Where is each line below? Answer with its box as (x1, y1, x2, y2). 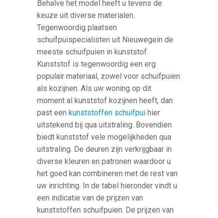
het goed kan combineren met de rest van (37, 168, 178, 178)
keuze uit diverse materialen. (37, 10, 135, 20)
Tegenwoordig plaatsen (37, 22, 117, 32)
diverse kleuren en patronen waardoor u (37, 156, 171, 166)
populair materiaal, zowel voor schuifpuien (37, 71, 181, 81)
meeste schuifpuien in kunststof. (37, 47, 149, 56)
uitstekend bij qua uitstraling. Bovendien (37, 120, 172, 129)
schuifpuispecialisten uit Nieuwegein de (37, 35, 174, 44)
